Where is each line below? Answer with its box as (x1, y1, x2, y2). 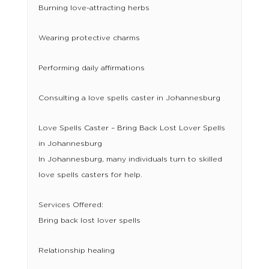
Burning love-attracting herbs (38, 4, 150, 12)
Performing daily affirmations (38, 64, 145, 72)
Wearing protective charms (38, 34, 140, 42)
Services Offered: (38, 201, 103, 209)
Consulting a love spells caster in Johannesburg (38, 94, 220, 102)
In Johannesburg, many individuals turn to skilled (38, 156, 222, 163)
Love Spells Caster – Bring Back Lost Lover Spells (38, 124, 225, 132)
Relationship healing (38, 247, 115, 255)
